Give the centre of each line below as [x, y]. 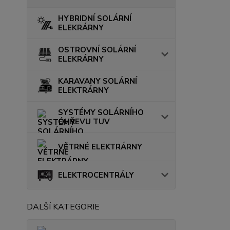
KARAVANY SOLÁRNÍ [98, 81]
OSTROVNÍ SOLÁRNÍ [97, 50]
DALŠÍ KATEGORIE [63, 207]
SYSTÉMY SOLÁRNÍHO [101, 113]
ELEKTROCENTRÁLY [96, 175]
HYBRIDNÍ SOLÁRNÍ [95, 19]
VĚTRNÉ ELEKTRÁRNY [100, 147]
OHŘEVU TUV [84, 122]
